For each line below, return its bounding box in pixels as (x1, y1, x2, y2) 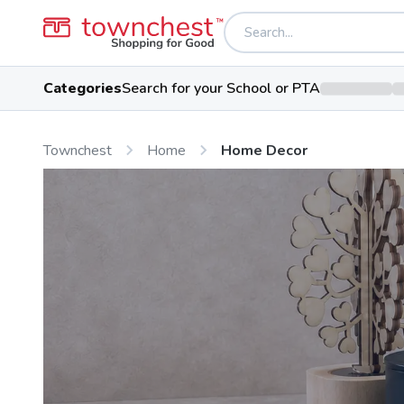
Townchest (43, 140, 112, 161)
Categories (43, 78, 122, 98)
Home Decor (220, 140, 308, 161)
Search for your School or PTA (122, 78, 320, 98)
